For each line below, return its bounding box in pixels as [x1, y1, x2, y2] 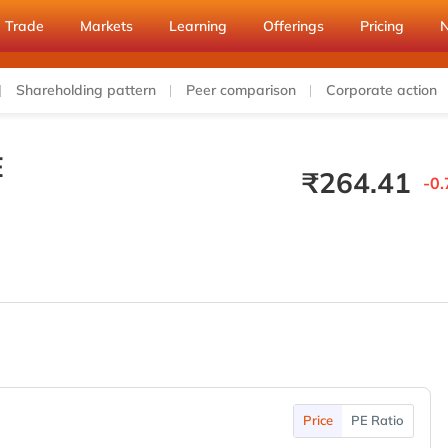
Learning [169, 17, 227, 35]
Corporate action [326, 81, 437, 99]
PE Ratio [350, 412, 404, 428]
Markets [80, 17, 133, 35]
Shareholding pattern [16, 81, 156, 99]
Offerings [263, 17, 324, 35]
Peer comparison [186, 81, 296, 99]
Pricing [360, 17, 404, 35]
